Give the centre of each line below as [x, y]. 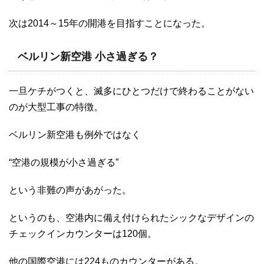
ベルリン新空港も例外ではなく [75, 135]
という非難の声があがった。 [70, 190]
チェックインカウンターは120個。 [83, 234]
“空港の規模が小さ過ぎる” [64, 163]
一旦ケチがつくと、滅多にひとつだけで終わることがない [131, 91]
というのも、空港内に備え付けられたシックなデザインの [131, 218]
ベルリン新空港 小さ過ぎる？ [88, 57]
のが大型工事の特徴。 [56, 107]
